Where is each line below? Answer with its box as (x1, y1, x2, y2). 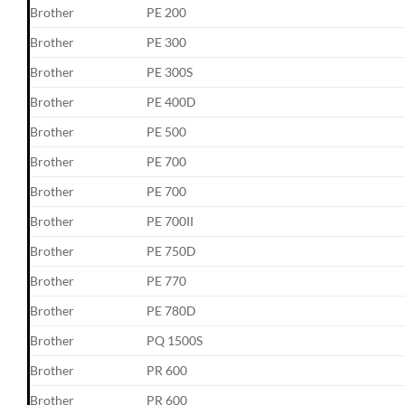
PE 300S (146, 63, 193, 80)
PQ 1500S (146, 332, 203, 348)
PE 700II (146, 212, 194, 229)
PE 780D (146, 302, 197, 318)
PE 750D (146, 242, 197, 259)
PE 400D (146, 93, 197, 109)
